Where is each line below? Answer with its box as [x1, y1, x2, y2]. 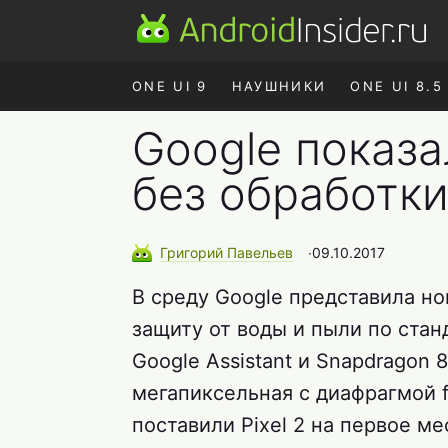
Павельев [227, 244, 293, 261]
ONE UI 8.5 [350, 78, 443, 94]
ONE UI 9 [132, 78, 208, 94]
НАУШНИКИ [231, 78, 327, 94]
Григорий [160, 244, 227, 261]
